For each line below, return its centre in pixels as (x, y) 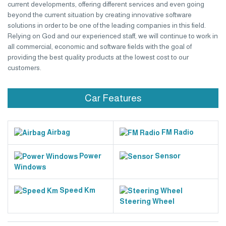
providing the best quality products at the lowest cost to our (98, 57)
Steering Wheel (147, 201)
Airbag (58, 132)
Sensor (167, 156)
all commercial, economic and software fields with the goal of (100, 46)
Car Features (113, 98)
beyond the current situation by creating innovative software (100, 15)
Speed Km (77, 190)
